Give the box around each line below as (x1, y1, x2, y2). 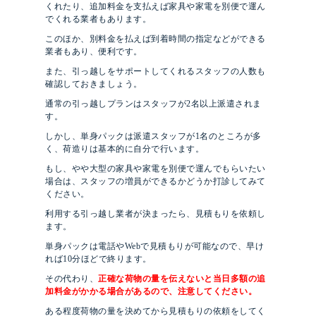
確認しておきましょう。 (45, 79, 142, 90)
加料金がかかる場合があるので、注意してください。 (45, 286, 257, 297)
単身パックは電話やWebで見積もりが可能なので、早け (45, 241, 264, 252)
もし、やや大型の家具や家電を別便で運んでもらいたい (45, 164, 266, 174)
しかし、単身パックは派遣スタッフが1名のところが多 (45, 131, 262, 142)
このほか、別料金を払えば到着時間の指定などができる (45, 34, 266, 44)
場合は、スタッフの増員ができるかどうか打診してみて (45, 176, 266, 187)
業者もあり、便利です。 (45, 47, 142, 57)
